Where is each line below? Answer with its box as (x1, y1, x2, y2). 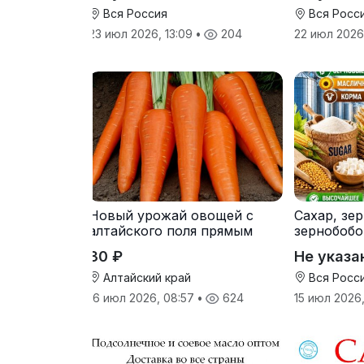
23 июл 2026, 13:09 (89, 27, 196, 41)
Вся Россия (100, 6, 167, 21)
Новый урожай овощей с (89, 206, 253, 223)
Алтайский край (100, 270, 191, 284)
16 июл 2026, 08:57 (89, 290, 197, 305)
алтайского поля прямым (89, 222, 253, 239)
